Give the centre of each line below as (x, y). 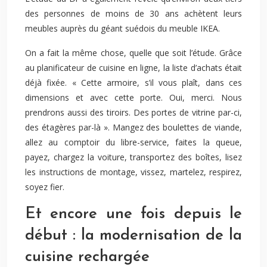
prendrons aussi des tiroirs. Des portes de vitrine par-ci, (133, 112)
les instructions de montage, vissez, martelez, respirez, (133, 172)
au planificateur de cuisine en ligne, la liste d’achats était (133, 68)
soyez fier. (45, 187)
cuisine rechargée (87, 257)
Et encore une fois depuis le (133, 214)
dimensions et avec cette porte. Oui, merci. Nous (133, 97)
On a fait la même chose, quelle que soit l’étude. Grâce (133, 53)
